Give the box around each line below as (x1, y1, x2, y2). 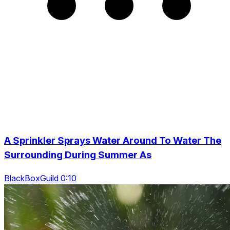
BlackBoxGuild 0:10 (4, 172, 76, 183)
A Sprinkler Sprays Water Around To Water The (4, 135, 221, 146)
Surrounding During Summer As (4, 149, 151, 161)
